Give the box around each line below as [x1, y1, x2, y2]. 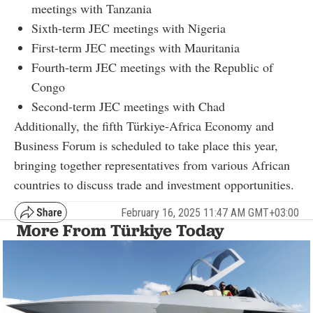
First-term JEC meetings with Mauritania [31, 39, 240, 57]
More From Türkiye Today [17, 220, 224, 241]
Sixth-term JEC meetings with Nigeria [31, 20, 226, 37]
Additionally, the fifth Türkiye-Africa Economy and [14, 117, 274, 135]
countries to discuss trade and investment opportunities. [14, 176, 294, 194]
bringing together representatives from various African [14, 156, 290, 174]
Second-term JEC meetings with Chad [31, 98, 225, 115]
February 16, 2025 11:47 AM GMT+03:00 [121, 205, 299, 219]
